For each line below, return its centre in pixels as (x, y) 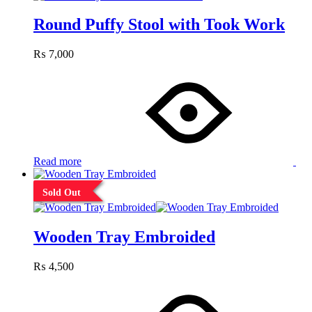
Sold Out (61, 193)
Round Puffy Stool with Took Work (159, 25)
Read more (57, 162)
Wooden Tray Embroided (124, 237)
